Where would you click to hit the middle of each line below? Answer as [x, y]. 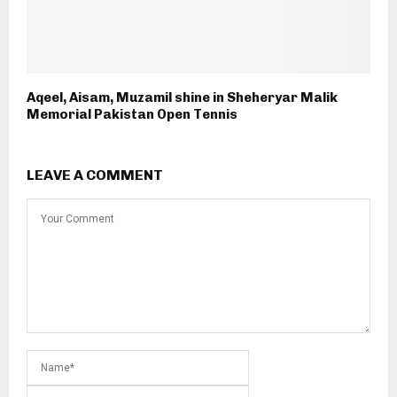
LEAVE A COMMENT [95, 175]
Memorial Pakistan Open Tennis [132, 115]
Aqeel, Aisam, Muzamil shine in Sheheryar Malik [182, 98]
